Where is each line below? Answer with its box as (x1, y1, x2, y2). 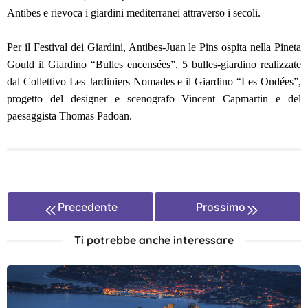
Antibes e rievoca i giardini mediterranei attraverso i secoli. (7, 7, 263, 19)
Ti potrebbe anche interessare (74, 233, 234, 247)
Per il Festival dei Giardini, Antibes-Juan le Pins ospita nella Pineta (7, 41, 301, 54)
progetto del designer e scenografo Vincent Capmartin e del (7, 93, 301, 105)
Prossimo (196, 200, 245, 214)
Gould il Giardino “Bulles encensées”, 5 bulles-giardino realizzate (7, 58, 301, 71)
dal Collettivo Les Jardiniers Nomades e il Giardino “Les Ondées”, (7, 76, 301, 88)
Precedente (57, 200, 118, 214)
